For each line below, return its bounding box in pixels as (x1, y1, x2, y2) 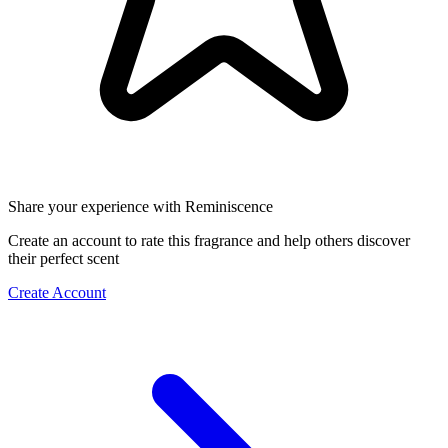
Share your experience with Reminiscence (8, 198, 273, 216)
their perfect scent (8, 250, 119, 268)
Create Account (8, 284, 106, 302)
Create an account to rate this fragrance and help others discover (8, 232, 410, 250)
